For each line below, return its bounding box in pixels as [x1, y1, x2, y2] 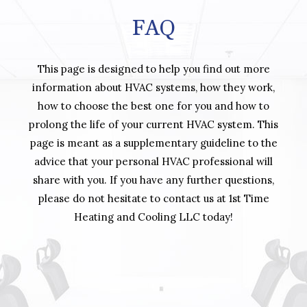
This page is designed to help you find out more [37, 62, 270, 75]
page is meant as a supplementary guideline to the [29, 136, 278, 149]
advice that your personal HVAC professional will [34, 154, 273, 168]
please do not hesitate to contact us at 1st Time [38, 191, 269, 205]
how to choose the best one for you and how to [38, 99, 269, 112]
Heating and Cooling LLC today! [74, 210, 233, 223]
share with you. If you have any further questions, [33, 173, 274, 186]
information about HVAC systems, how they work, [32, 80, 275, 94]
